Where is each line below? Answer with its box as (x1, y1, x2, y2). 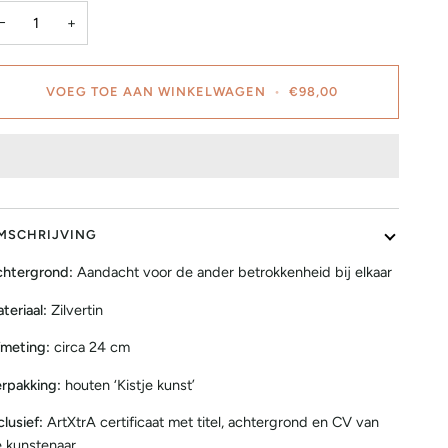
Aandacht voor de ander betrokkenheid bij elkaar (76, 263, 392, 281)
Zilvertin (50, 300, 103, 319)
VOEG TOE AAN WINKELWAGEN (45, 84, 266, 99)
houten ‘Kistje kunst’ (64, 375, 195, 394)
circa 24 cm (53, 338, 130, 357)
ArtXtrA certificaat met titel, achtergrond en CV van (46, 413, 379, 432)
